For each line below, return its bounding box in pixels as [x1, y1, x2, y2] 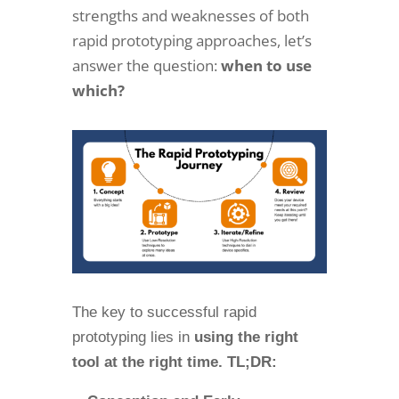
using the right [189, 329, 298, 346]
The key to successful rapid [71, 304, 256, 322]
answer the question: [71, 55, 221, 76]
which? [71, 80, 125, 101]
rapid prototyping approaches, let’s [71, 30, 312, 51]
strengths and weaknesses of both [71, 5, 309, 26]
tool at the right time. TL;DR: [71, 354, 277, 371]
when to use [220, 55, 312, 76]
